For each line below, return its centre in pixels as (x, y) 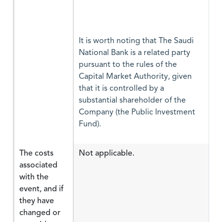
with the (34, 177)
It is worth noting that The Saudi (136, 41)
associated (38, 165)
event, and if (41, 189)
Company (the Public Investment (137, 112)
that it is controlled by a (121, 89)
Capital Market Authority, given (135, 77)
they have (37, 201)
